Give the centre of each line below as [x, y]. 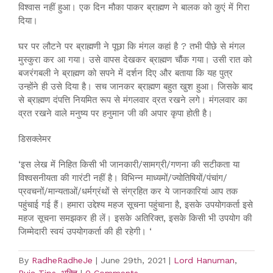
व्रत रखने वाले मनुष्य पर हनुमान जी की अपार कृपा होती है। [115, 113]
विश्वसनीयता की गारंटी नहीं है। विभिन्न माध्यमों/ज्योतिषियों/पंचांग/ [123, 178]
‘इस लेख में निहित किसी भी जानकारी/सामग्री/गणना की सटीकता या [129, 164]
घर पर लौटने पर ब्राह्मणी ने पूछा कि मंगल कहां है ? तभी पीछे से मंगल [132, 46]
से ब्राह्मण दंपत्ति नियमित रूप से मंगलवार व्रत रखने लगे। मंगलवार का [133, 100]
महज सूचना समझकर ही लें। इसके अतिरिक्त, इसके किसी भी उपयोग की [135, 218]
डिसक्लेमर [35, 139]
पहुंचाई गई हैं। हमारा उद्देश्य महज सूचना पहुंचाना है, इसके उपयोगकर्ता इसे [136, 204]
